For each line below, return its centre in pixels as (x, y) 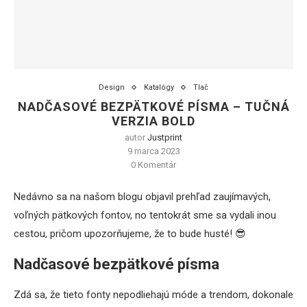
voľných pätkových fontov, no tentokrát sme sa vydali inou (145, 216)
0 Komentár (153, 165)
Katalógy (159, 88)
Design (112, 88)
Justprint (165, 138)
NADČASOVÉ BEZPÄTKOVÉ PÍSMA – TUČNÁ (153, 107)
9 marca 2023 (153, 151)
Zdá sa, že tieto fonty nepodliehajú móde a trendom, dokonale (153, 295)
